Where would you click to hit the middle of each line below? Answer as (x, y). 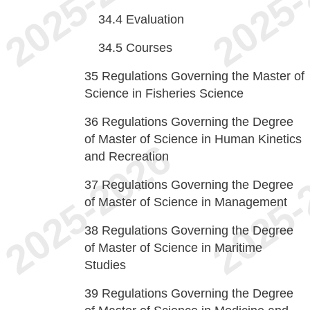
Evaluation (155, 19)
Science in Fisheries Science (164, 93)
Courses (149, 48)
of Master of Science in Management (186, 202)
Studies (105, 265)
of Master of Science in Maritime (173, 248)
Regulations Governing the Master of (203, 76)
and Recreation (127, 156)
